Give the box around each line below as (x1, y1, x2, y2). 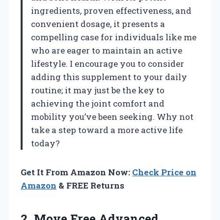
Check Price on (132, 166, 196, 178)
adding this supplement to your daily (31, 71, 187, 82)
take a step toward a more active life (31, 124, 183, 136)
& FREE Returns (56, 179, 124, 191)
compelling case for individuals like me (31, 31, 196, 43)
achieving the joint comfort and (31, 97, 165, 109)
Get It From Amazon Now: (21, 166, 132, 178)
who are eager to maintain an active (31, 44, 182, 56)
